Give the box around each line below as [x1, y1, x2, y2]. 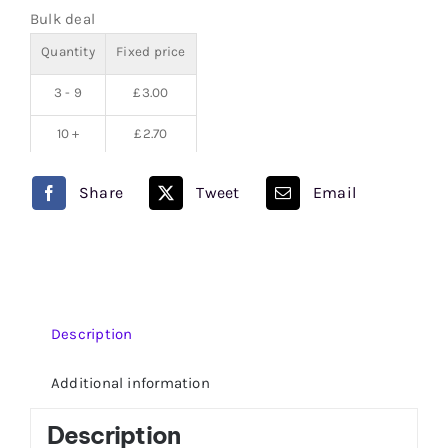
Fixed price [116, 44, 186, 60]
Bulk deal [29, 10, 96, 29]
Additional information [50, 373, 210, 392]
